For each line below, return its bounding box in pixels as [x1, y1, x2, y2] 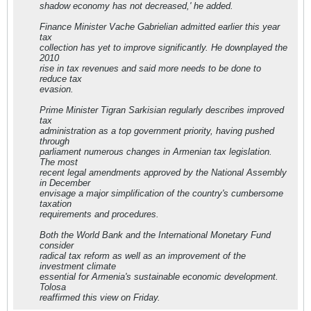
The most [40, 157, 78, 167]
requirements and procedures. [40, 209, 159, 219]
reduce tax [40, 74, 82, 84]
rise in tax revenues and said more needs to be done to [40, 63, 261, 74]
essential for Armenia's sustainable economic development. [40, 271, 278, 282]
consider [40, 240, 74, 251]
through [40, 136, 69, 146]
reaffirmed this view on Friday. [40, 292, 160, 303]
